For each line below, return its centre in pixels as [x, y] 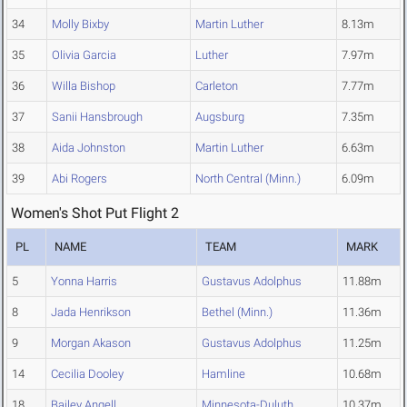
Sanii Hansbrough [97, 117]
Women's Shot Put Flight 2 [95, 213]
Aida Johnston [89, 148]
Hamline [223, 374]
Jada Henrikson [91, 313]
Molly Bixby [80, 25]
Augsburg [220, 117]
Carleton [217, 86]
